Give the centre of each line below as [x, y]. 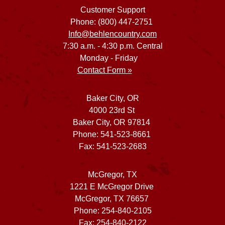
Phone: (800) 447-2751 [113, 22]
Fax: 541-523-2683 [113, 146]
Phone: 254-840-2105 [113, 211]
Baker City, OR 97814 [113, 122]
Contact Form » [104, 70]
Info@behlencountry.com [113, 34]
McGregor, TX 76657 [113, 199]
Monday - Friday [113, 58]
